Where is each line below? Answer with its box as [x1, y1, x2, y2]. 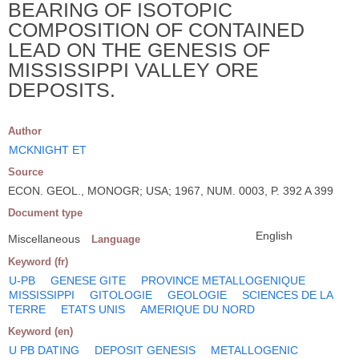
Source [8, 165, 43, 178]
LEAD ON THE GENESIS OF [8, 38, 270, 61]
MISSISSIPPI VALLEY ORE [8, 58, 259, 81]
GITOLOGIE [90, 288, 152, 301]
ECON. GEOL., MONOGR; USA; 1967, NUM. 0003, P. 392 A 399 [8, 184, 333, 197]
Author [8, 124, 42, 137]
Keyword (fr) [8, 255, 68, 268]
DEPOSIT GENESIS [95, 343, 196, 357]
